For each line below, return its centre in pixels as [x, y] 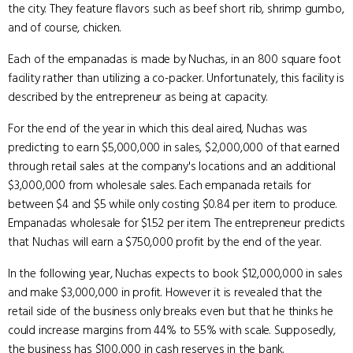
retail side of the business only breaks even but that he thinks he [171, 311]
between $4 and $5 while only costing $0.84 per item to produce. [173, 204]
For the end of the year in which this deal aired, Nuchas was [158, 128]
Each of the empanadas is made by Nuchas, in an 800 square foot [175, 59]
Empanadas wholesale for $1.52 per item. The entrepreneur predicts [176, 223]
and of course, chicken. [65, 28]
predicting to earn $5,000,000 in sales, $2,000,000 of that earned [174, 147]
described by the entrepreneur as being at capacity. [138, 97]
